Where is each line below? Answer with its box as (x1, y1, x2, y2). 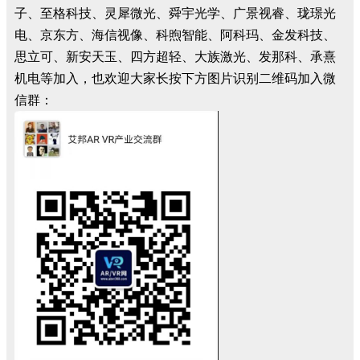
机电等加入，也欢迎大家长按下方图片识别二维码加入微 (14, 71, 336, 85)
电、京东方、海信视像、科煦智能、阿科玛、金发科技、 (14, 27, 336, 42)
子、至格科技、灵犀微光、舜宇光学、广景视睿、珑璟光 (14, 6, 336, 20)
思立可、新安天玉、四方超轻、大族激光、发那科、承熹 (14, 49, 336, 63)
